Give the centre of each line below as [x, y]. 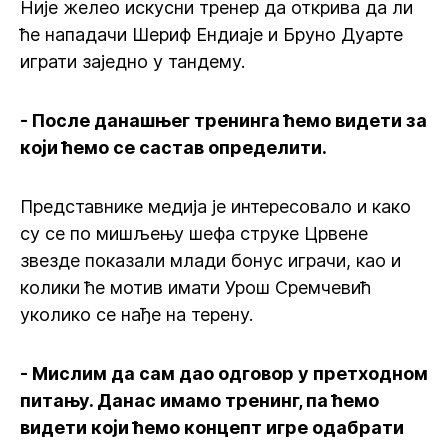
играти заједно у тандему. [132, 61]
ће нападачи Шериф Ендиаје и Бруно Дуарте [211, 34]
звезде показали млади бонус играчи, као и [210, 260]
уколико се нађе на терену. [136, 314]
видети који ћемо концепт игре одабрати [212, 427]
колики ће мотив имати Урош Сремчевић [195, 287]
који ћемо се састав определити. [173, 147]
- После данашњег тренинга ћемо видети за [223, 120]
